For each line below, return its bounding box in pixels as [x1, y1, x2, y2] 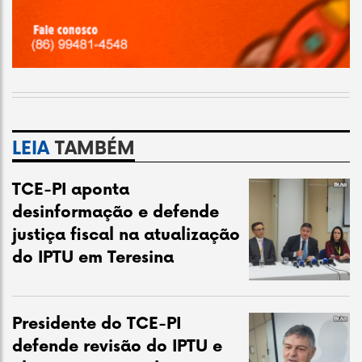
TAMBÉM [49, 138, 135, 161]
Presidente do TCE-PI [12, 314, 181, 335]
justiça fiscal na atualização [12, 225, 240, 246]
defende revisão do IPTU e [12, 337, 222, 357]
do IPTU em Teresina [12, 248, 174, 268]
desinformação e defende [12, 203, 219, 223]
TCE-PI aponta [12, 180, 129, 200]
